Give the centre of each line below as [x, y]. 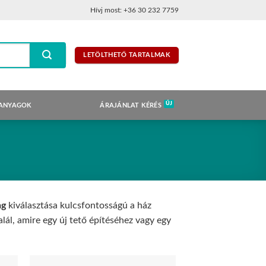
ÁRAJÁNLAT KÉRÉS [131, 105]
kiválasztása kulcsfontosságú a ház [79, 205]
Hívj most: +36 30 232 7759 [134, 10]
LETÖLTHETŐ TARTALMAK [127, 55]
